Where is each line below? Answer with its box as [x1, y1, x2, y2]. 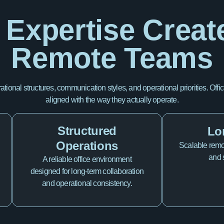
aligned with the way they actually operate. [45, 95, 178, 104]
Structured [57, 124, 116, 138]
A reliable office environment [42, 155, 131, 164]
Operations [56, 139, 118, 153]
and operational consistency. [42, 179, 132, 188]
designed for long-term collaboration [30, 167, 144, 176]
